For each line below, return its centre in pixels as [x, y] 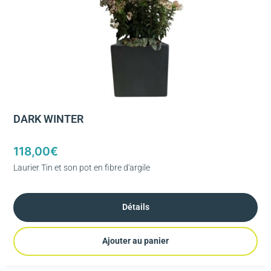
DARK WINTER [48, 119]
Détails [135, 207]
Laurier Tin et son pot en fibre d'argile [82, 167]
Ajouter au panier [135, 241]
